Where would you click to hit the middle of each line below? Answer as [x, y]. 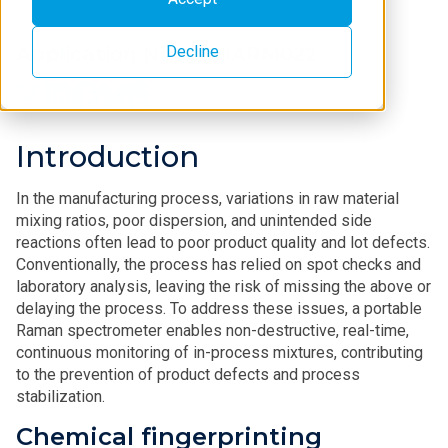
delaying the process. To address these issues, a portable [219, 308]
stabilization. [60, 396]
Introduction [107, 156]
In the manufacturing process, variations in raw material [207, 198]
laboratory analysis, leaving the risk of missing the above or [223, 286]
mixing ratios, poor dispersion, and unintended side [194, 220]
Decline [192, 51]
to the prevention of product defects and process [188, 374]
